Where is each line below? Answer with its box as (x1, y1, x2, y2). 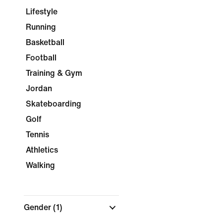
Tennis (26, 130, 49, 139)
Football (26, 54, 56, 62)
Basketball (26, 38, 64, 47)
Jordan (26, 84, 52, 93)
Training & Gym (26, 69, 82, 77)
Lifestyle (26, 7, 57, 16)
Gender (24, 203, 53, 212)
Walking (26, 161, 55, 169)
